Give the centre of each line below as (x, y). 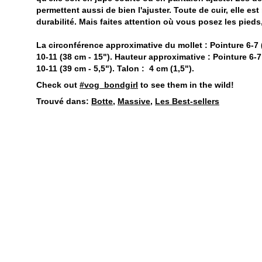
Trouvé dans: (64, 101)
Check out (58, 85)
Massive (134, 101)
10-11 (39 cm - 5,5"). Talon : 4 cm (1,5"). (115, 68)
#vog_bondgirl (109, 85)
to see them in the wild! (186, 85)
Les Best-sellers (187, 101)
